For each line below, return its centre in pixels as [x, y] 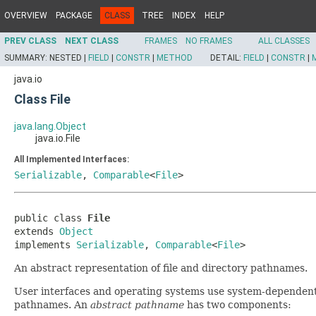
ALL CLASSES [284, 41]
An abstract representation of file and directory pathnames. [161, 268]
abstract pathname [137, 305]
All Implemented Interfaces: [72, 159]
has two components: [238, 305]
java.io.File [58, 138]
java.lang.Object [50, 126]
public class [51, 218]
